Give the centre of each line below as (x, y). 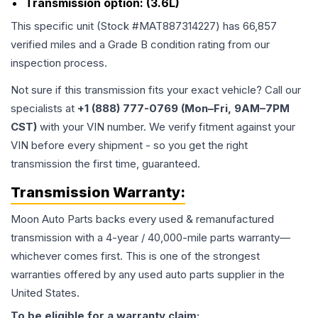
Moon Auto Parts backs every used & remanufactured (142, 219)
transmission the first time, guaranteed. (105, 164)
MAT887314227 (177, 26)
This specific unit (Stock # (75, 26)
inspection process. (59, 63)
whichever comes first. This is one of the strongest (135, 256)
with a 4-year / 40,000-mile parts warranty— (181, 238)
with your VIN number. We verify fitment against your (166, 127)
